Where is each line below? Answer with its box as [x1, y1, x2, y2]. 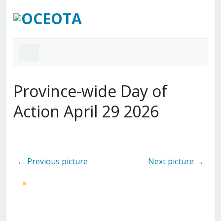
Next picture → [148, 155, 204, 167]
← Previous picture [17, 155, 88, 167]
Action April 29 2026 [13, 100, 159, 122]
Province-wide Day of [13, 80, 167, 102]
